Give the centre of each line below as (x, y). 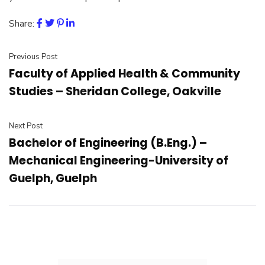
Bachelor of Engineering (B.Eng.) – (108, 143)
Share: (22, 24)
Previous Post (33, 57)
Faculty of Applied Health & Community (125, 74)
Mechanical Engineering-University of (119, 161)
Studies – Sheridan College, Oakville (115, 91)
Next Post (26, 126)
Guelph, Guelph (53, 178)
